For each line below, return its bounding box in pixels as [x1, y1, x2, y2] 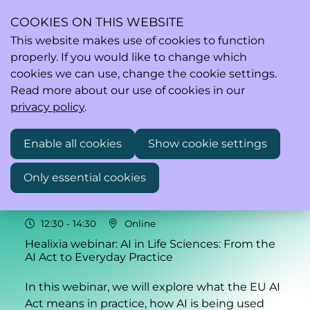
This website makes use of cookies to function [10, 34, 265, 47]
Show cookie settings [148, 137, 267, 150]
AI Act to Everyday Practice [25, 250, 173, 264]
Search [253, 64, 291, 78]
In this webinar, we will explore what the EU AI [25, 280, 280, 293]
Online [121, 218, 156, 229]
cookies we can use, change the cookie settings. [10, 67, 277, 80]
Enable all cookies [24, 137, 122, 150]
